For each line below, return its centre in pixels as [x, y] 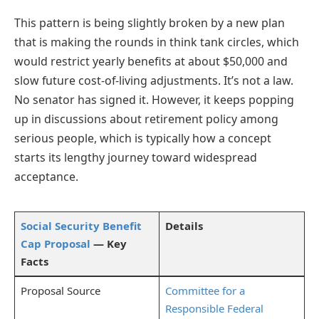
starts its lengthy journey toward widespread [136, 157]
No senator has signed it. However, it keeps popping [154, 99]
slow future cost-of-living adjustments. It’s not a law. [154, 80]
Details [184, 225]
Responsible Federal [214, 308]
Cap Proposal [57, 243]
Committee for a [205, 290]
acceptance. [46, 176]
